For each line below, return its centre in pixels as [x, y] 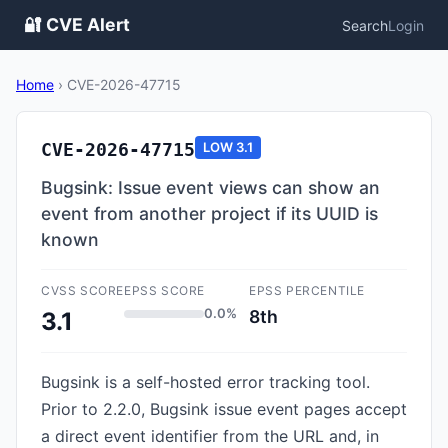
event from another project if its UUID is [209, 213]
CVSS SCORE [82, 290]
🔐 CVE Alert [77, 24]
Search [365, 25]
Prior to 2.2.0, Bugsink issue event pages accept [224, 409]
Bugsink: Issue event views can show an [210, 187]
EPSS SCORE [164, 290]
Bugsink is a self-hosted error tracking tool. [205, 382]
